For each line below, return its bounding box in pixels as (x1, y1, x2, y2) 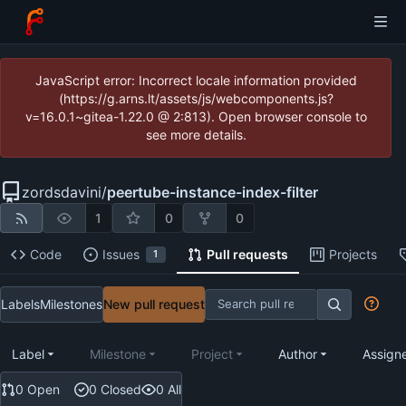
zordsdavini (22, 183, 101, 201)
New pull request (103, 295, 205, 312)
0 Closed (88, 382, 141, 398)
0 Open (15, 382, 60, 398)
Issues (101, 246, 140, 263)
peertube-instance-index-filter (107, 183, 318, 201)
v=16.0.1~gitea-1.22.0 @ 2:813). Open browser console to (24, 109, 367, 124)
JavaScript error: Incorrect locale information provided (34, 72, 357, 88)
